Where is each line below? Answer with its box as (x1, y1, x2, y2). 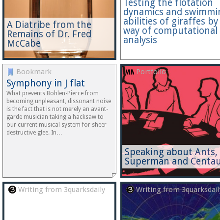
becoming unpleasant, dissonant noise (6, 98, 111, 105)
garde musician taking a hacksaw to (6, 113, 104, 120)
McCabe (7, 38, 41, 49)
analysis (123, 34, 157, 46)
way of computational (123, 25, 218, 36)
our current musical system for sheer (6, 121, 107, 128)
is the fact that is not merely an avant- (6, 106, 108, 112)
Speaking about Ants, (125, 146, 218, 158)
